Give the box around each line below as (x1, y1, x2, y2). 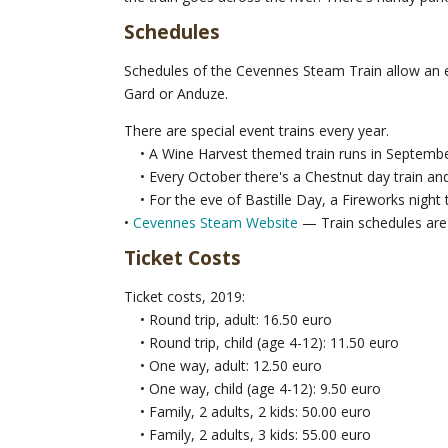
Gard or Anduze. (124, 83, 228, 103)
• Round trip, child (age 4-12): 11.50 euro (124, 332, 399, 352)
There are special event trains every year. (124, 120, 389, 140)
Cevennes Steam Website (133, 212, 298, 232)
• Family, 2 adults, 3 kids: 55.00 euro (124, 424, 371, 444)
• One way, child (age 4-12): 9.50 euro (124, 378, 381, 398)
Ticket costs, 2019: (124, 286, 245, 306)
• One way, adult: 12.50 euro (124, 355, 322, 375)
